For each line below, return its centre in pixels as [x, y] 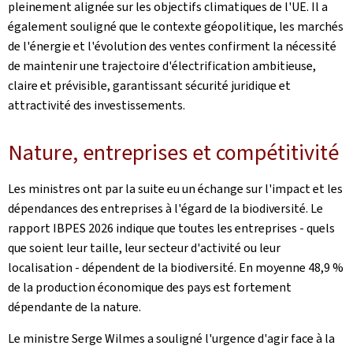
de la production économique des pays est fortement [150, 287]
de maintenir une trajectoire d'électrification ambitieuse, [162, 66]
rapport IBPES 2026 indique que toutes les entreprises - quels [171, 228]
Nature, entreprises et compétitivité [173, 152]
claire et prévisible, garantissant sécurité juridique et [149, 85]
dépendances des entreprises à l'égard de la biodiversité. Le [165, 208]
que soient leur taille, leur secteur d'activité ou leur [144, 248]
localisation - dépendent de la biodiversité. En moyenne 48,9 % [176, 268]
